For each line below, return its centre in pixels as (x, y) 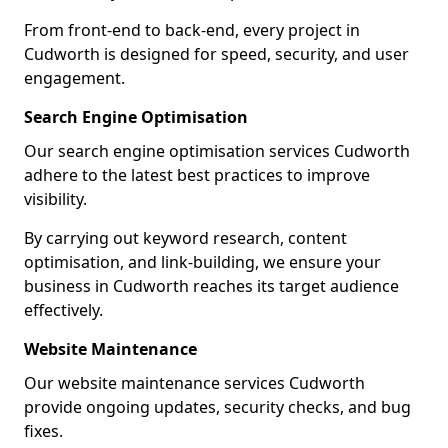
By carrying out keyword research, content (185, 238)
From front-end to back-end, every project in (192, 30)
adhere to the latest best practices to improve (197, 175)
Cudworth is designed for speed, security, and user (216, 54)
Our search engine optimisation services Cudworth (217, 151)
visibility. (55, 199)
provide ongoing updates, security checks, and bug (217, 407)
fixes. (43, 431)
